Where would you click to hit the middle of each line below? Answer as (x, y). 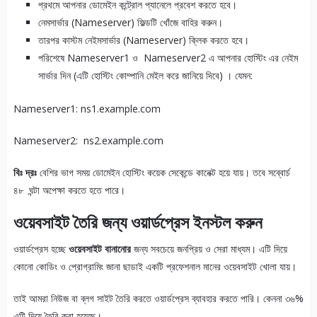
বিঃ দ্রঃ (25, 173)
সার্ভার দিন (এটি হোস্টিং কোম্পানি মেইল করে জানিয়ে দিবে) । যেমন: (145, 76)
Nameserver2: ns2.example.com (88, 141)
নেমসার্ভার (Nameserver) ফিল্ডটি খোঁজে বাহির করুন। (130, 23)
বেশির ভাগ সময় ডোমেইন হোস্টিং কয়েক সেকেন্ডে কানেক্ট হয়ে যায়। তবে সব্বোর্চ (163, 173)
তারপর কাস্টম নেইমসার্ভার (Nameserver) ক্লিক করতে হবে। (143, 40)
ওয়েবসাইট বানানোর (99, 249)
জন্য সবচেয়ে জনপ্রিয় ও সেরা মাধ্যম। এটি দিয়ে (209, 249)
